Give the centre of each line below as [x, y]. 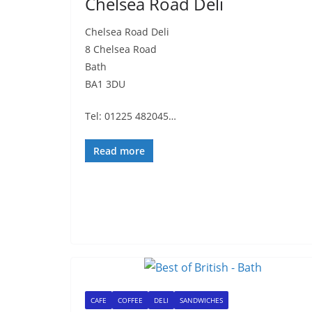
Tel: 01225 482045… [131, 116]
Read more [119, 151]
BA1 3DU [105, 84]
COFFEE [130, 300]
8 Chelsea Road [121, 49]
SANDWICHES [201, 300]
